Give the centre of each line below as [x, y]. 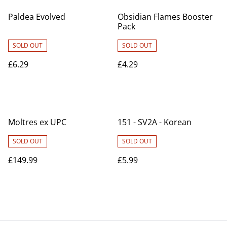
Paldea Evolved [37, 17]
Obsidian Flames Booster [165, 17]
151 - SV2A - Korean [155, 122]
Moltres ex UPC [37, 122]
